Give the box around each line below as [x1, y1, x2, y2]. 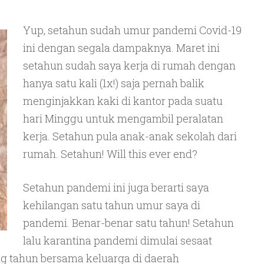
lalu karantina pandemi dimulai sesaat [22, 233, 212, 247]
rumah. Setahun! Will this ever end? [22, 147, 197, 161]
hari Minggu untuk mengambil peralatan [22, 111, 223, 126]
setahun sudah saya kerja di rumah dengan [22, 58, 236, 72]
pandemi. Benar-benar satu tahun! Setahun [22, 216, 234, 230]
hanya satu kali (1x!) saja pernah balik [22, 76, 204, 90]
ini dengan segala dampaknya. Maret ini [22, 41, 220, 55]
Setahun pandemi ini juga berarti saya [22, 180, 209, 194]
